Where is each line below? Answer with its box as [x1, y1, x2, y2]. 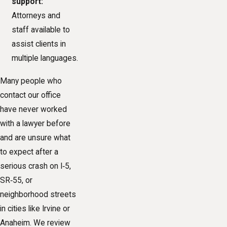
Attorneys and [12, 11, 61, 21]
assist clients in [12, 40, 66, 49]
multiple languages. [12, 54, 79, 63]
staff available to [12, 25, 70, 35]
